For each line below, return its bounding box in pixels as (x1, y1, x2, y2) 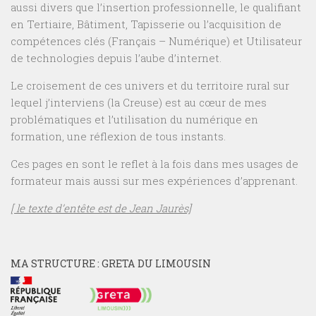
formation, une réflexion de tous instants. (11, 129, 226, 144)
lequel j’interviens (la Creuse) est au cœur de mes (11, 95, 267, 110)
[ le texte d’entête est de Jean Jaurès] (11, 201, 191, 216)
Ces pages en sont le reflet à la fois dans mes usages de (11, 157, 298, 171)
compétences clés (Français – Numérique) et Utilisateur (11, 34, 302, 49)
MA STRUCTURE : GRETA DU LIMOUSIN (11, 257, 211, 271)
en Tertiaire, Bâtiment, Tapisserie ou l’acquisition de (11, 17, 281, 32)
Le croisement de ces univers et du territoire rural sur (11, 78, 289, 93)
